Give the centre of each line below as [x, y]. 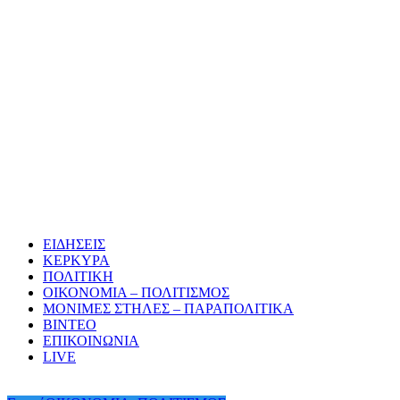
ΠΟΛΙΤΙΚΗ [78, 277]
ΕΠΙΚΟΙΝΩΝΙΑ [91, 341]
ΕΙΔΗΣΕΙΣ [74, 245]
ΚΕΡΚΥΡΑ [76, 261]
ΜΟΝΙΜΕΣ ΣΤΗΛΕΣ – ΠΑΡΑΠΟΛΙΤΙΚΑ [168, 309]
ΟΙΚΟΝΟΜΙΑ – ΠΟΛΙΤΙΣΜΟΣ [136, 293]
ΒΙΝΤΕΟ [70, 325]
